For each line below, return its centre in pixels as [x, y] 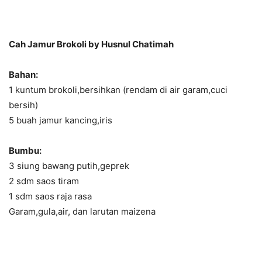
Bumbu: [25, 151]
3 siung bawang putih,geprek [69, 166]
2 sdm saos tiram [44, 181]
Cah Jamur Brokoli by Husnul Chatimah [91, 44]
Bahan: [23, 75]
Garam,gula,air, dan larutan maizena [82, 211]
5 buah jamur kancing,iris [61, 120]
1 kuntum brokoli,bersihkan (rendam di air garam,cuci [118, 90]
